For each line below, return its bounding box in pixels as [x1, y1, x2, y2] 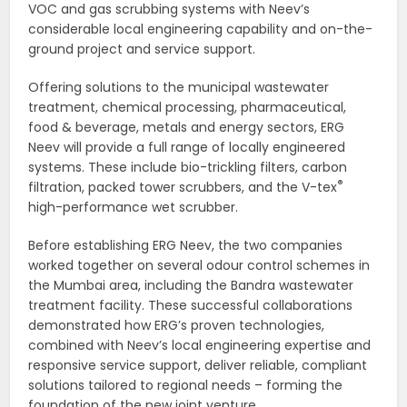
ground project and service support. [28, 40, 256, 59]
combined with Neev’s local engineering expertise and [28, 336, 372, 355]
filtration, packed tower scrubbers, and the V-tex [28, 178, 338, 197]
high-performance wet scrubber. [28, 198, 239, 217]
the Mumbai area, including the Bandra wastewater [28, 276, 354, 295]
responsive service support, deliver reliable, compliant [28, 356, 368, 375]
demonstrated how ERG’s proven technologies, [28, 316, 325, 335]
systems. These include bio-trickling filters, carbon [28, 158, 348, 177]
